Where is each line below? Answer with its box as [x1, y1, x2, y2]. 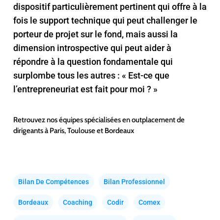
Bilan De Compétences [18, 178, 89, 186]
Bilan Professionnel [103, 178, 165, 186]
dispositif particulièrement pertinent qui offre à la [13, 1, 207, 12]
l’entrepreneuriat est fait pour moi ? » [13, 84, 158, 94]
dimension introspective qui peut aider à [13, 43, 171, 53]
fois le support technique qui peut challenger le [13, 15, 197, 26]
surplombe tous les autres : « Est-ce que [13, 70, 169, 81]
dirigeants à [13, 126, 50, 135]
